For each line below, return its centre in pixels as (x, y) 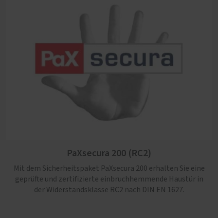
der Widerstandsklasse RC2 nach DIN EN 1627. (109, 190)
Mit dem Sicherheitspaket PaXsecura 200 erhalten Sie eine (109, 168)
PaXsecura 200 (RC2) (109, 153)
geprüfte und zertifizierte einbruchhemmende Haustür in (109, 179)
